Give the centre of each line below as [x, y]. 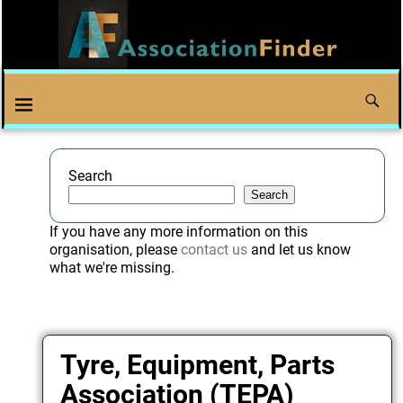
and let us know [299, 250]
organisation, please [115, 250]
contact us [214, 250]
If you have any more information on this [178, 232]
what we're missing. [112, 268]
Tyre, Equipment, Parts [198, 364]
